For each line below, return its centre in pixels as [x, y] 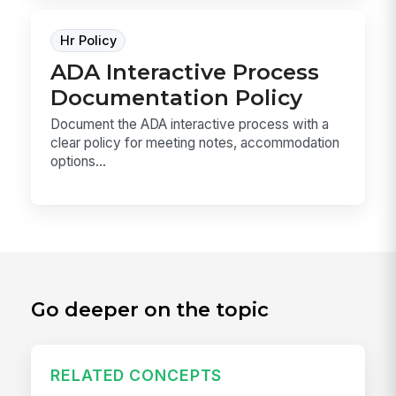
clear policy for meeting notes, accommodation [195, 142]
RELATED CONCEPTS [137, 376]
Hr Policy [88, 40]
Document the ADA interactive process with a [190, 124]
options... [79, 161]
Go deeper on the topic [150, 310]
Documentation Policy [177, 98]
